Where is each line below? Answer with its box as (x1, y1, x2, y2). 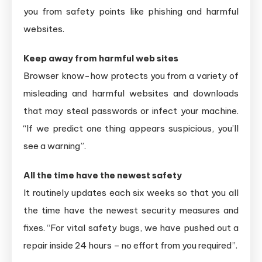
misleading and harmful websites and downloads (23, 87, 239, 99)
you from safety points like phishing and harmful (23, 5, 239, 17)
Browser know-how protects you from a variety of (23, 70, 239, 81)
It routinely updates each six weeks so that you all (23, 187, 239, 198)
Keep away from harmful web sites (23, 52, 178, 64)
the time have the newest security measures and (23, 204, 239, 216)
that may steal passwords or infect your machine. (23, 105, 239, 116)
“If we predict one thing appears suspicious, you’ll (23, 122, 239, 134)
